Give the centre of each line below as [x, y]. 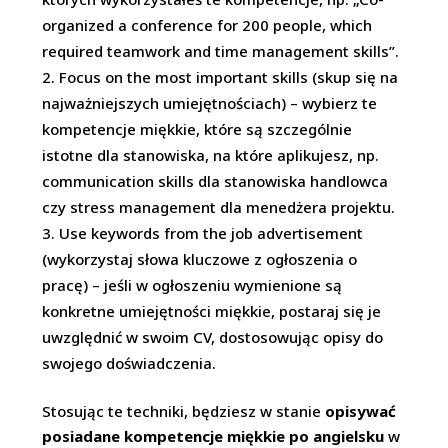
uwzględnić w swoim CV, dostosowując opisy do [213, 337]
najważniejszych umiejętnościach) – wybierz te [210, 103]
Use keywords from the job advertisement [211, 233]
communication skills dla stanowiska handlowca [215, 181]
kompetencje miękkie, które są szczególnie [197, 129]
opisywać [361, 411]
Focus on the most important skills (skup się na [229, 77]
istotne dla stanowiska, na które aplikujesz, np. [211, 155]
